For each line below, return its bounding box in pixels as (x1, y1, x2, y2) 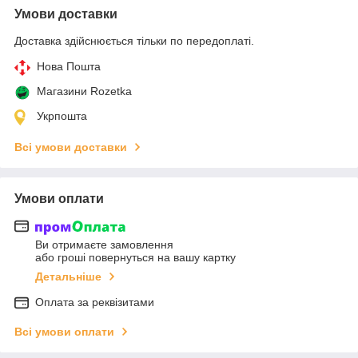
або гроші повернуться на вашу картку (35, 251, 236, 265)
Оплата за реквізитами (35, 296, 154, 309)
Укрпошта (37, 109, 87, 122)
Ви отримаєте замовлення (35, 238, 173, 252)
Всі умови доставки (14, 140, 127, 153)
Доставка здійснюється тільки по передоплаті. (14, 34, 254, 47)
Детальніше (35, 270, 101, 284)
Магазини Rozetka (37, 84, 132, 97)
